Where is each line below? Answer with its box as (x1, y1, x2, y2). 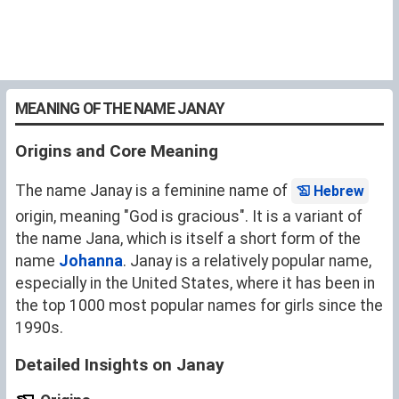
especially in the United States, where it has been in (15, 274, 375, 292)
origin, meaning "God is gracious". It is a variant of (15, 208, 362, 225)
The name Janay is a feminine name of (15, 182, 291, 199)
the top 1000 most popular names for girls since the (15, 297, 383, 314)
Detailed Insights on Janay (15, 354, 224, 375)
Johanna (59, 252, 123, 270)
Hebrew (313, 183, 364, 199)
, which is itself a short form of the (120, 230, 361, 248)
